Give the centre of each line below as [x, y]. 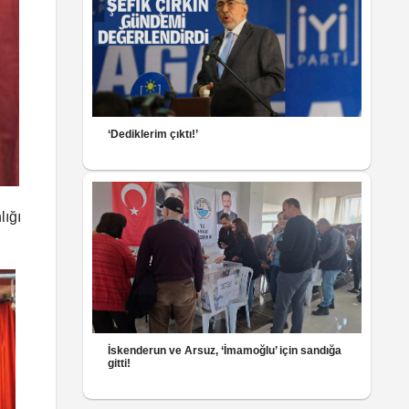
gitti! [120, 363]
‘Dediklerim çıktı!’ [153, 134]
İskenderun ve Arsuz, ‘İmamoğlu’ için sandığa [225, 350]
